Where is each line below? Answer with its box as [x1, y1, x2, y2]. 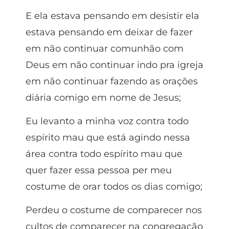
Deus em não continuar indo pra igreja [26, 59, 203, 71]
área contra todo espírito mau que [26, 148, 182, 159]
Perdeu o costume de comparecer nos [26, 204, 202, 216]
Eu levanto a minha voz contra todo [26, 115, 189, 127]
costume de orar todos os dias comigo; [26, 180, 202, 192]
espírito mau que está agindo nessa [26, 131, 190, 143]
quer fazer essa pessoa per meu [26, 164, 172, 176]
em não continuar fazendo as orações [26, 75, 198, 87]
